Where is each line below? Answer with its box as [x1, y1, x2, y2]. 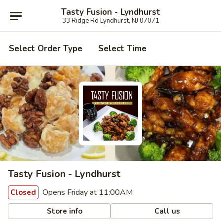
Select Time [98, 43, 147, 54]
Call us [152, 206, 181, 216]
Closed [10, 187, 36, 197]
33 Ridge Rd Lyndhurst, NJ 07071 [62, 16, 159, 25]
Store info [45, 206, 83, 216]
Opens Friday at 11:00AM [40, 187, 133, 198]
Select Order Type [9, 43, 82, 54]
